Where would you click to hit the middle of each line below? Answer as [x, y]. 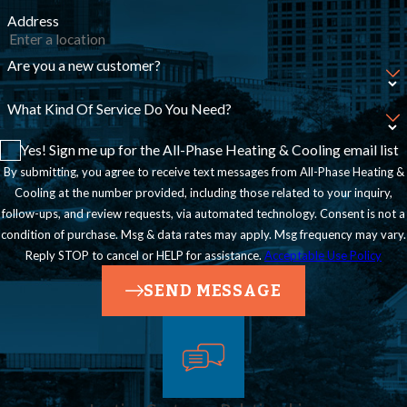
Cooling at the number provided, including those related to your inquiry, [203, 193]
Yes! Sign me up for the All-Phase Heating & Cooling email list [210, 150]
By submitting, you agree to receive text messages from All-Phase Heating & [203, 172]
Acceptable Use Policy [323, 256]
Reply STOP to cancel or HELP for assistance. [145, 256]
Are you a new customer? [84, 65]
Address [33, 20]
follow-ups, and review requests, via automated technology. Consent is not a [161, 214]
